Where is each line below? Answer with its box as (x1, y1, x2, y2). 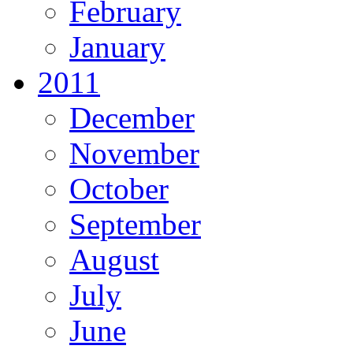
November (69, 136, 199, 170)
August (69, 242, 159, 277)
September (69, 206, 201, 241)
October (69, 171, 169, 206)
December (69, 100, 195, 135)
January (69, 29, 165, 64)
